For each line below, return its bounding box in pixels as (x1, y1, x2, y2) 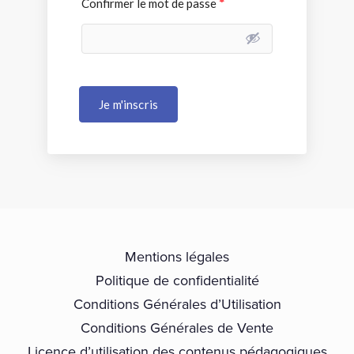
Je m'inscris (99, 96, 158, 111)
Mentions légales (125, 246, 229, 266)
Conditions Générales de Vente (81, 317, 273, 337)
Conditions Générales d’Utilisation (73, 293, 281, 314)
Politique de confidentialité (95, 269, 259, 290)
